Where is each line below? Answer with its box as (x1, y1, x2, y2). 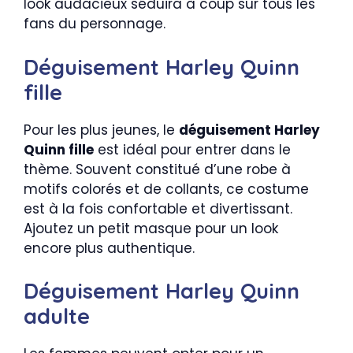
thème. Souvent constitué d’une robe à (24, 159, 291, 179)
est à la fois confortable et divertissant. (24, 199, 292, 218)
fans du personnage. (24, 14, 165, 33)
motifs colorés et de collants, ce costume (24, 179, 309, 199)
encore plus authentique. (24, 238, 195, 258)
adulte (24, 303, 90, 329)
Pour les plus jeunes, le (24, 120, 179, 139)
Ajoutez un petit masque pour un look (24, 218, 278, 238)
